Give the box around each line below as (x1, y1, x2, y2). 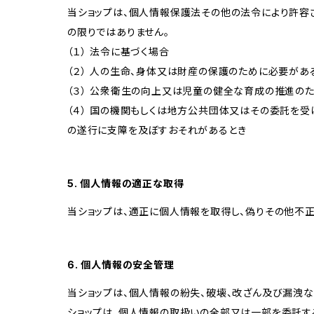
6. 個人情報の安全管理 (67, 258, 175, 271)
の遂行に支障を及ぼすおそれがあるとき (67, 123, 247, 136)
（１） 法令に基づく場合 (67, 45, 170, 57)
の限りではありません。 (67, 25, 170, 38)
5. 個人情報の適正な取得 (67, 177, 184, 189)
